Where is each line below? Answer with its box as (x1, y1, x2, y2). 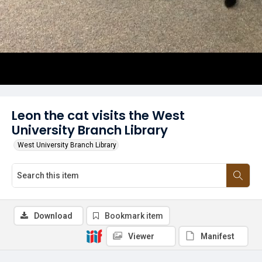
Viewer (128, 232, 154, 241)
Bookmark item (105, 211, 163, 220)
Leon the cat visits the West (12, 106, 185, 125)
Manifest (201, 232, 235, 241)
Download (34, 211, 73, 220)
